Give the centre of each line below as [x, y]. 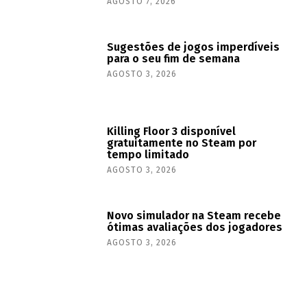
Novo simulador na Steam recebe [194, 215]
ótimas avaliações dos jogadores [195, 227]
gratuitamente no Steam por [182, 143]
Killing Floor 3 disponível [172, 131]
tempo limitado [148, 154]
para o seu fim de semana [174, 58]
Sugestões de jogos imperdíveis [194, 47]
